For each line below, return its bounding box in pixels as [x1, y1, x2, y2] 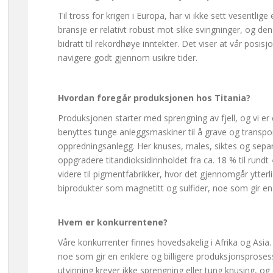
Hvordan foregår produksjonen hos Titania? [58, 92, 250, 104]
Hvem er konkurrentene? [58, 216, 168, 228]
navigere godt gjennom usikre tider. [58, 52, 197, 63]
